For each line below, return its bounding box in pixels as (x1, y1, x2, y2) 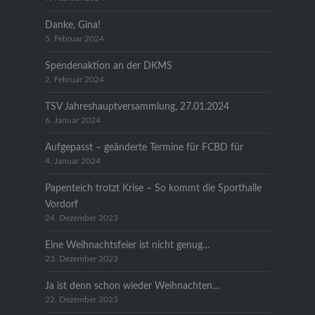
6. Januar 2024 (44, 116, 101, 124)
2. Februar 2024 (44, 75, 104, 84)
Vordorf (44, 198, 78, 210)
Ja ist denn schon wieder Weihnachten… (44, 280, 220, 291)
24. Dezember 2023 (44, 214, 118, 222)
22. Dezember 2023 (44, 295, 118, 304)
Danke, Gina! (44, 19, 101, 30)
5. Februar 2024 (44, 34, 104, 43)
